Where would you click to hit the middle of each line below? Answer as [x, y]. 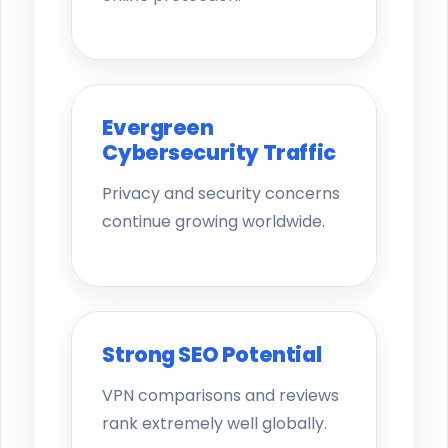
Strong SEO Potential [212, 354]
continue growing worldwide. [214, 222]
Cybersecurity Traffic [219, 153]
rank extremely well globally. [215, 423]
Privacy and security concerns [221, 194]
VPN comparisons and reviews [221, 395]
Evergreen [158, 128]
